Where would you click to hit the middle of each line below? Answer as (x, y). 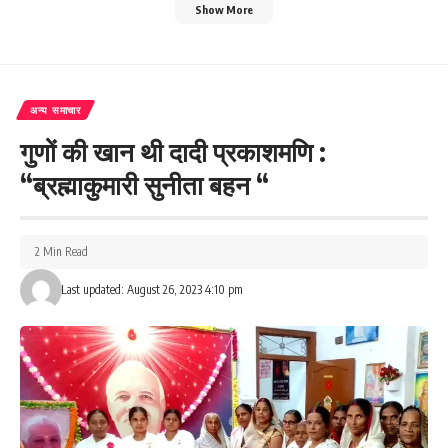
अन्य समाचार (55, 110)
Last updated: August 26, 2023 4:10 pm (151, 290)
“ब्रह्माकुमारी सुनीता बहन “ (144, 185)
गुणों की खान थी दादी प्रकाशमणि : (173, 152)
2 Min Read (61, 252)
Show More (224, 10)
